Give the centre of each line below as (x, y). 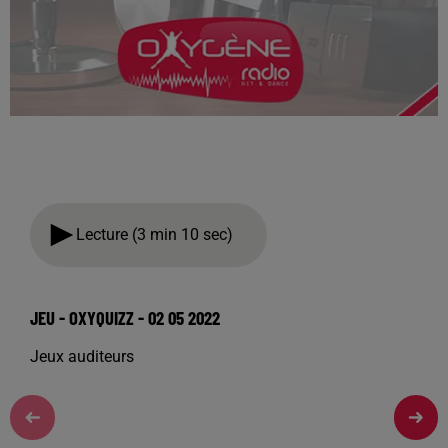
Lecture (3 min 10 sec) (158, 234)
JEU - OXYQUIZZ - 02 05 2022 (125, 317)
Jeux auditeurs (82, 356)
